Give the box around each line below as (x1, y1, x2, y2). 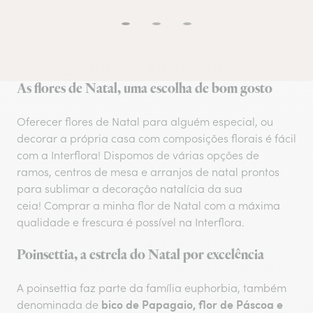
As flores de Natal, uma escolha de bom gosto (17, 80, 272, 98)
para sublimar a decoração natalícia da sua (17, 182, 242, 196)
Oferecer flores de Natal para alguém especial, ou (17, 115, 273, 129)
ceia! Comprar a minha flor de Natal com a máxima (17, 198, 280, 212)
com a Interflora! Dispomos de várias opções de (17, 148, 259, 162)
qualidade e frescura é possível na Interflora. (17, 215, 245, 229)
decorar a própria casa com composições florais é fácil (17, 131, 296, 145)
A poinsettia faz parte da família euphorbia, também (17, 281, 286, 295)
